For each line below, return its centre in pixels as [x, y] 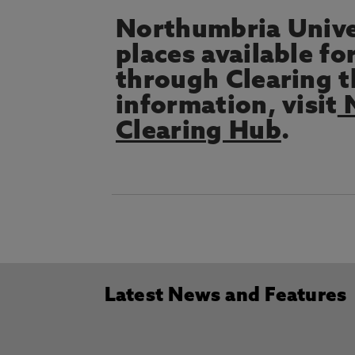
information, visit [227, 107]
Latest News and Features [225, 296]
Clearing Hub [198, 132]
